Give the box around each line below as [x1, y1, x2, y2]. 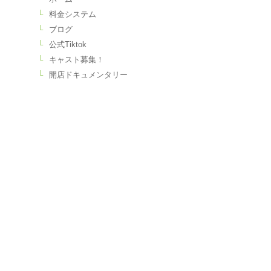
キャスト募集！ [48, 55, 104, 64]
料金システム [48, 10, 96, 19]
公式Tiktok [48, 40, 87, 49]
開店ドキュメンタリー [48, 70, 128, 79]
